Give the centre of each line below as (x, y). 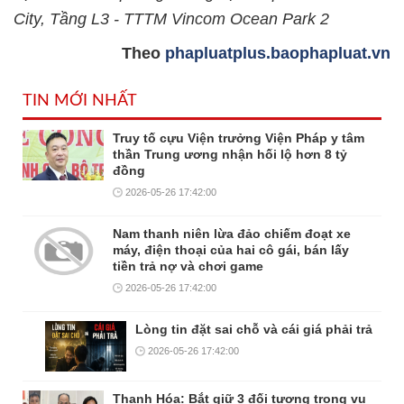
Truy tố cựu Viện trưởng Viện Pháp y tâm (239, 138)
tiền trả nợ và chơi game (188, 266)
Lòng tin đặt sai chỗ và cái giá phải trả (254, 329)
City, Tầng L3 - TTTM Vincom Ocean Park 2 (171, 19)
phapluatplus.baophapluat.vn (278, 53)
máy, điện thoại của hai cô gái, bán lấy (231, 250)
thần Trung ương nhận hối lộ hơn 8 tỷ (230, 154)
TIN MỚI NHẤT (80, 101)
